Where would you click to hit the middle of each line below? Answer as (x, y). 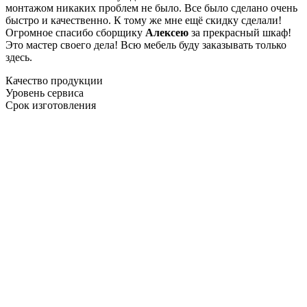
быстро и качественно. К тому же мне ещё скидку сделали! (144, 20)
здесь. (19, 57)
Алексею (167, 32)
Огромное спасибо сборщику (75, 32)
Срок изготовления (51, 105)
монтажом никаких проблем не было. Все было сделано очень (151, 8)
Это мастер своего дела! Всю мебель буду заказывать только (146, 45)
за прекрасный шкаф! (240, 32)
